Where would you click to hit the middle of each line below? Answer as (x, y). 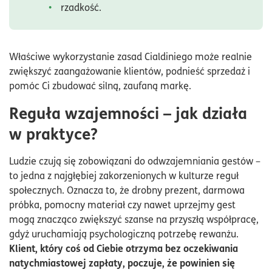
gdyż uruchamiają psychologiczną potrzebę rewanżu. (124, 233)
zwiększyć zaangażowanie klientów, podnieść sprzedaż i (130, 71)
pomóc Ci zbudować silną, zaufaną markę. (100, 85)
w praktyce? (53, 133)
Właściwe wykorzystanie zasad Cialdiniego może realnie (131, 56)
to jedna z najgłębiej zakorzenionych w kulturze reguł (124, 175)
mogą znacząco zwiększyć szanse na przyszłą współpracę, (134, 219)
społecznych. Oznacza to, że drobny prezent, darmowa (127, 190)
